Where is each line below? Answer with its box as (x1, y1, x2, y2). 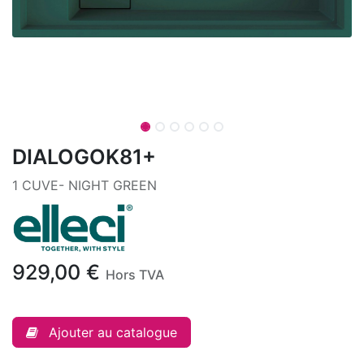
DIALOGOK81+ (12, 145, 156, 169)
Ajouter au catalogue (49, 323, 177, 340)
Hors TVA (106, 266, 164, 283)
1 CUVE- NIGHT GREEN (12, 177, 157, 193)
